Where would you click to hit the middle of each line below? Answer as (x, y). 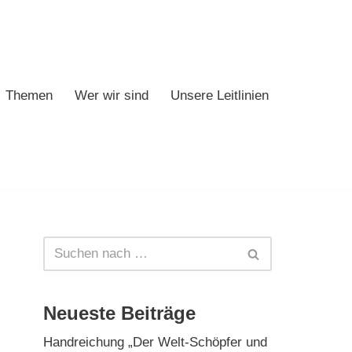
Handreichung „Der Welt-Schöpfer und (155, 343)
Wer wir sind (112, 95)
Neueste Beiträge (119, 313)
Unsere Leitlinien (220, 95)
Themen (29, 95)
